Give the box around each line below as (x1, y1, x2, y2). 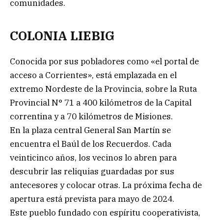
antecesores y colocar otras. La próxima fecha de (10, 180, 202, 191)
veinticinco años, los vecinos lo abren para (10, 152, 177, 164)
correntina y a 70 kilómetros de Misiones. (10, 111, 173, 122)
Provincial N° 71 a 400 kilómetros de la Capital (10, 97, 192, 109)
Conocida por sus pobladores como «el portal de (10, 56, 199, 67)
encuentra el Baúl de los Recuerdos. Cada (10, 138, 171, 150)
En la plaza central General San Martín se (10, 125, 171, 136)
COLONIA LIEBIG (10, 27, 114, 44)
